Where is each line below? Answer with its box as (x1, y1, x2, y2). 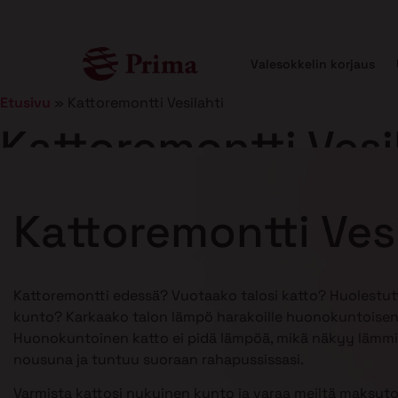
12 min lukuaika (127, 189, 231, 208)
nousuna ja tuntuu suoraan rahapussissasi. (13, 350, 304, 369)
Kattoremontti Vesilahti (68, 93, 224, 112)
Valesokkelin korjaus (251, 56, 375, 72)
